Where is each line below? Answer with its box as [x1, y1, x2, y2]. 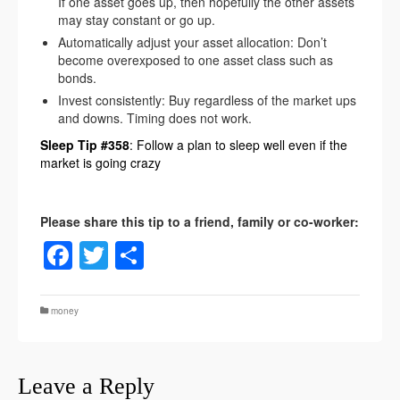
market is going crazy [40, 154, 161, 172]
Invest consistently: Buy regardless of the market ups [58, 91, 356, 110]
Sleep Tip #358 [40, 136, 129, 154]
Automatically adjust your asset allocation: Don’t [58, 33, 327, 52]
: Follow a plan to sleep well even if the [129, 136, 347, 154]
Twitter [108, 234, 192, 276]
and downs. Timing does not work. [58, 109, 252, 128]
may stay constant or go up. [58, 11, 215, 29]
